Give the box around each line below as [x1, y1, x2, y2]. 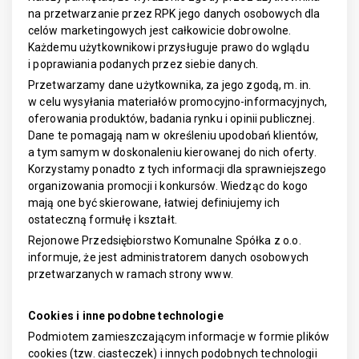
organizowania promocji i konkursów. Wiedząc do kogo [28, 179, 309, 192]
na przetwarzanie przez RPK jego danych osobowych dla [28, 7, 321, 20]
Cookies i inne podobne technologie [28, 309, 224, 322]
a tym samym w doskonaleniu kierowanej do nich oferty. [28, 146, 317, 159]
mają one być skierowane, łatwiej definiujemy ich [28, 196, 280, 209]
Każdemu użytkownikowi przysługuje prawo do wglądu [28, 41, 309, 54]
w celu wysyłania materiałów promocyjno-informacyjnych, [28, 95, 328, 108]
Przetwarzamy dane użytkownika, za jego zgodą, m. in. [28, 79, 312, 91]
